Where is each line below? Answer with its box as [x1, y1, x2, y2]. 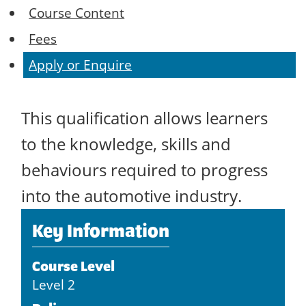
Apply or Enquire [29, 56, 133, 74]
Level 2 [32, 276, 75, 294]
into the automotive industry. [21, 185, 242, 208]
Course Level [32, 258, 115, 275]
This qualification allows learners [21, 107, 268, 130]
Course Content [29, 4, 125, 22]
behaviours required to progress [21, 159, 268, 182]
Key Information [32, 219, 169, 242]
